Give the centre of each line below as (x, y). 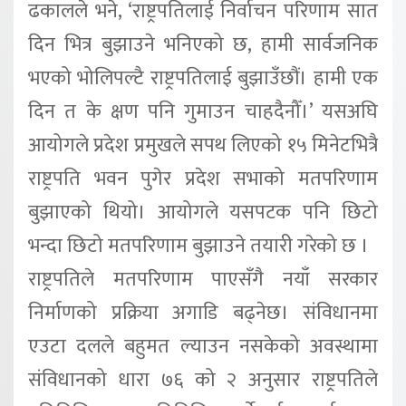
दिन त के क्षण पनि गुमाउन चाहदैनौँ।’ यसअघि (203, 111)
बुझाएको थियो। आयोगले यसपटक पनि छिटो (203, 212)
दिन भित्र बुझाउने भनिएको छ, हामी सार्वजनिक (203, 44)
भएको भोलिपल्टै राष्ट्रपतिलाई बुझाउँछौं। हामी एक (203, 78)
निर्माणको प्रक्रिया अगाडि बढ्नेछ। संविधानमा (203, 313)
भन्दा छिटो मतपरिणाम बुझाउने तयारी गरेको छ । (198, 246)
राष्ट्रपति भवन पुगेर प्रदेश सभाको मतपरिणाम (203, 179)
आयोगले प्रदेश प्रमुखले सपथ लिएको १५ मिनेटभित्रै (203, 145)
